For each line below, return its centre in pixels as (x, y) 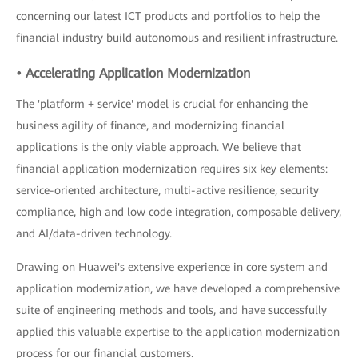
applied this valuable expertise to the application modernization (178, 332)
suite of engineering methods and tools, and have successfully (171, 310)
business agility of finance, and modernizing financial (150, 126)
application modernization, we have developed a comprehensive (178, 289)
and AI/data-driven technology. (94, 234)
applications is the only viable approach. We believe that (159, 147)
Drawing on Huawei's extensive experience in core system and (172, 267)
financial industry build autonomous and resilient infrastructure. (177, 38)
